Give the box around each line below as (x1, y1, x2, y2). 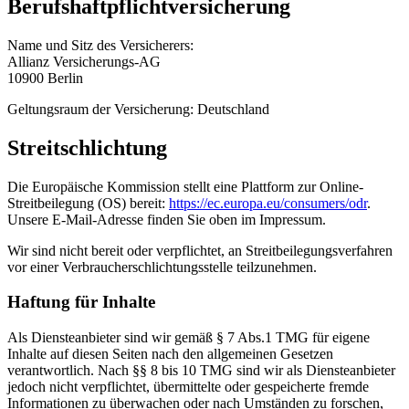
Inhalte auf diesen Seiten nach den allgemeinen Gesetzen (7, 345, 333, 362)
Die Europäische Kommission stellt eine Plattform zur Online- (7, 178, 363, 194)
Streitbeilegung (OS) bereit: (7, 194, 169, 211)
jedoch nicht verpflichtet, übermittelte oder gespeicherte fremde (7, 378, 369, 394)
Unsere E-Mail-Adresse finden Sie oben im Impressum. (7, 211, 326, 227)
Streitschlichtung (7, 135, 167, 160)
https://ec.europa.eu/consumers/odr (169, 194, 367, 211)
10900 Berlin (7, 69, 83, 86)
